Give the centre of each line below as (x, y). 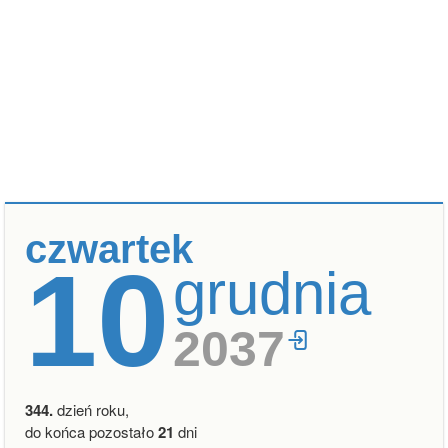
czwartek (109, 249)
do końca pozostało (91, 431)
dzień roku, (91, 409)
